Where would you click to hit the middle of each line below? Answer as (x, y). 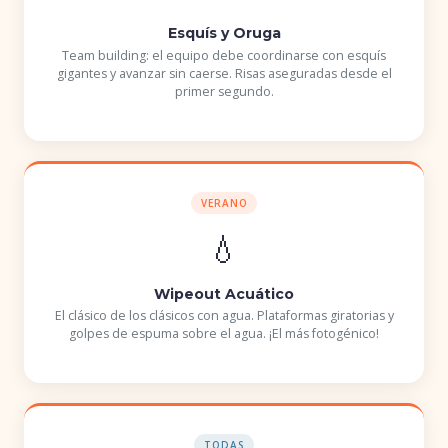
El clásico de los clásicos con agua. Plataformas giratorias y (224, 316)
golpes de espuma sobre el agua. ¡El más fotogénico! (224, 334)
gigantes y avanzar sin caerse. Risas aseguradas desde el (224, 73)
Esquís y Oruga (224, 32)
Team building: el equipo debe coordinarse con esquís (224, 55)
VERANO (224, 202)
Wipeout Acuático (224, 293)
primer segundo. (224, 91)
